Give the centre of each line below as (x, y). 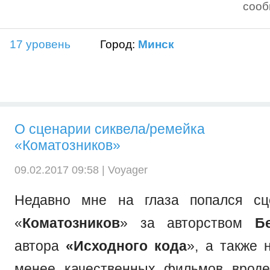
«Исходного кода (127, 246)
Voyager (128, 169)
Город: (119, 44)
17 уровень (40, 44)
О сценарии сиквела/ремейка (110, 129)
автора (40, 246)
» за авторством (187, 223)
